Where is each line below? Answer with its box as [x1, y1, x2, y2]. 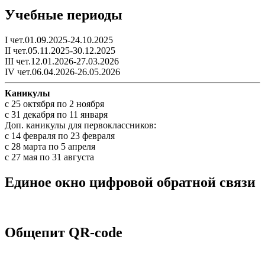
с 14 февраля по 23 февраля [5, 130, 115, 141]
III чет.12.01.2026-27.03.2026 [5, 56, 119, 66]
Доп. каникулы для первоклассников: [5, 119, 156, 130]
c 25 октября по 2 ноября [5, 98, 104, 109]
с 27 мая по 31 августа [5, 151, 94, 162]
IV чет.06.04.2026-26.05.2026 [5, 66, 120, 77]
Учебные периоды [5, 7, 122, 22]
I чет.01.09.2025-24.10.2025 [5, 34, 113, 45]
